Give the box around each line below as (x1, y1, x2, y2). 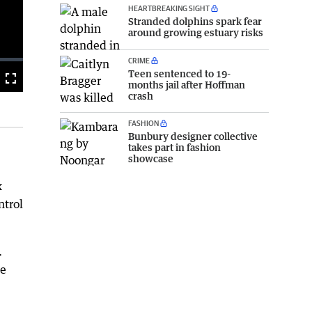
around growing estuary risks (128, 26, 263, 38)
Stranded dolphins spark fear (128, 15, 262, 27)
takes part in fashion (128, 141, 221, 154)
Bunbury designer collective (128, 130, 258, 143)
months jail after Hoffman (128, 79, 245, 91)
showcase (128, 153, 173, 165)
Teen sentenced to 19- (128, 68, 231, 80)
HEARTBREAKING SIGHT (128, 3, 210, 13)
